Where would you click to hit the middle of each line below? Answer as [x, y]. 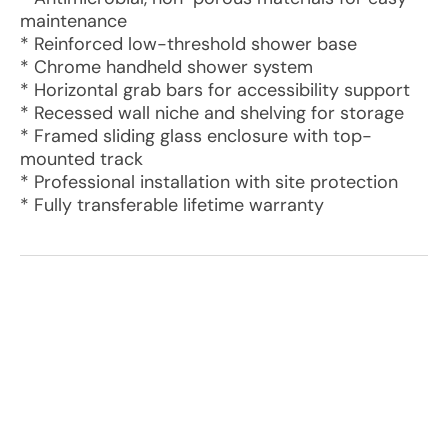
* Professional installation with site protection [209, 182]
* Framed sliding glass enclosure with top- [196, 136]
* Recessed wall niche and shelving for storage [212, 113]
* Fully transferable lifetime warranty [172, 205]
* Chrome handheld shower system [166, 67]
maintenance [73, 21]
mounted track [81, 159]
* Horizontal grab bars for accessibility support [215, 90]
